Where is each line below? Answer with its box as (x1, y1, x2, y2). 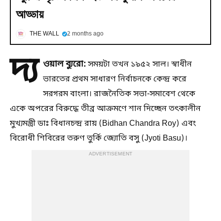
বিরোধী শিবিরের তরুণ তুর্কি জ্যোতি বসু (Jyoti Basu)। (10, 133, 187, 144)
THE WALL (30, 30, 59, 38)
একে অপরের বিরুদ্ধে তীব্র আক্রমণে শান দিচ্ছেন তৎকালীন (10, 103, 201, 114)
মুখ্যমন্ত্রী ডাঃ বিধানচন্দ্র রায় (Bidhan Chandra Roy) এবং (10, 118, 196, 129)
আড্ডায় (16, 7, 43, 21)
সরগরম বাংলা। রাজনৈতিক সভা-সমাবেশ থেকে (43, 88, 195, 100)
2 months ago (67, 30, 104, 38)
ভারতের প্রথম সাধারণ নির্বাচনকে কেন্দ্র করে (43, 74, 186, 85)
